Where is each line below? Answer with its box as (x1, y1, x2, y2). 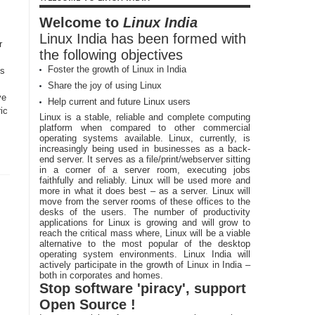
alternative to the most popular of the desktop (39, 238, 250, 249)
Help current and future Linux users (48, 96, 191, 107)
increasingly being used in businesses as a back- (39, 143, 250, 154)
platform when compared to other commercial (39, 122, 250, 133)
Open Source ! (39, 297, 136, 312)
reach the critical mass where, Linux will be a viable (39, 228, 250, 238)
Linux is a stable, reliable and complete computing (39, 112, 250, 122)
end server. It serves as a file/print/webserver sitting (39, 154, 250, 165)
